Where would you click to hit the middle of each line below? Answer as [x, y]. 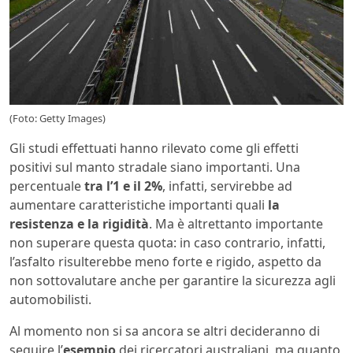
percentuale [47, 186]
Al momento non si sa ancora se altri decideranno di [165, 331]
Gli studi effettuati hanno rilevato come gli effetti [154, 149]
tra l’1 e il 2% [123, 186]
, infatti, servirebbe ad [227, 186]
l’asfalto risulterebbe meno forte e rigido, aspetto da [165, 262]
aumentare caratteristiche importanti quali [139, 205]
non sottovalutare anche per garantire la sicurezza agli [173, 281]
